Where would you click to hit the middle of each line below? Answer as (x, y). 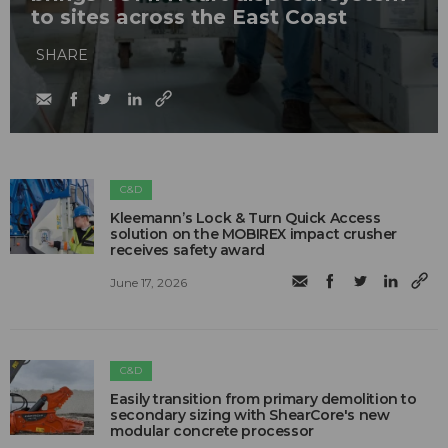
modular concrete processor (212, 431)
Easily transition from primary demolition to (263, 399)
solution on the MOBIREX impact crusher (254, 234)
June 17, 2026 (149, 282)
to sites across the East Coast (189, 17)
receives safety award (187, 250)
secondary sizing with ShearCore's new (250, 415)
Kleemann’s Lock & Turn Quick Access (245, 218)
